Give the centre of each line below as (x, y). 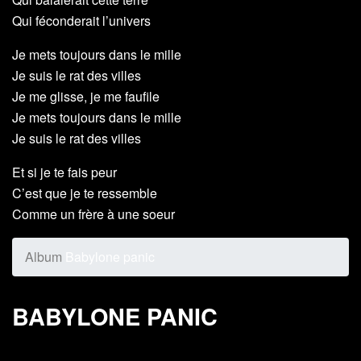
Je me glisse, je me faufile (86, 97)
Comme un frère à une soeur (93, 214)
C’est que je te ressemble (85, 193)
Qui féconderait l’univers (81, 21)
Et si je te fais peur (64, 172)
